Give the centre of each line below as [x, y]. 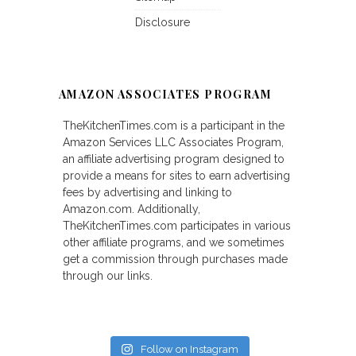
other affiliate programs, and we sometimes [174, 243]
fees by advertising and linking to [147, 193]
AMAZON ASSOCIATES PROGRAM [165, 95]
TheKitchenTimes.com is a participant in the [174, 126]
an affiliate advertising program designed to [174, 159]
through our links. [108, 276]
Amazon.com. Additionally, [132, 209]
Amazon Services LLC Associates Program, [173, 143]
